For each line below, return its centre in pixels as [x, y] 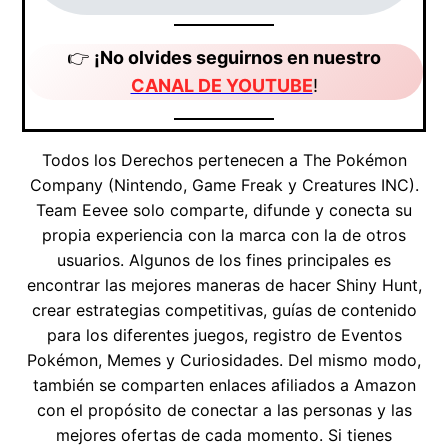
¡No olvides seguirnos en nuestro [237, 58]
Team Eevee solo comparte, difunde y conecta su [224, 210]
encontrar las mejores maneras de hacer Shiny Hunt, [224, 285]
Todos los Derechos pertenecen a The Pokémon [224, 160]
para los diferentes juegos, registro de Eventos [224, 335]
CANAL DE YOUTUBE [221, 86]
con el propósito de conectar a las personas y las [224, 410]
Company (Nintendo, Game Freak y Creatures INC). [224, 185]
